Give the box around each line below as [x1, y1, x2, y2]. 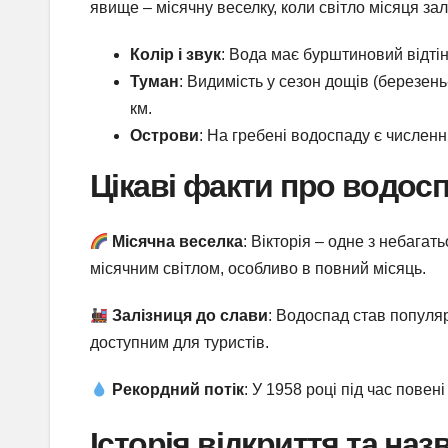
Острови [130, 126, 199, 144]
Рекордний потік [112, 381, 245, 399]
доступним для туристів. [90, 334, 269, 352]
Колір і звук [130, 45, 221, 63]
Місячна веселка [112, 233, 244, 251]
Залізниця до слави [112, 307, 269, 325]
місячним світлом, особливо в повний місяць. [90, 260, 426, 278]
